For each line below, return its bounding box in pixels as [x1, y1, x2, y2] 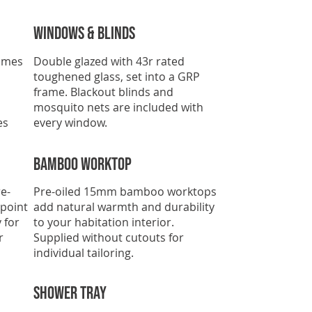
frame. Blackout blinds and [33, 84, 173, 100]
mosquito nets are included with [33, 99, 203, 115]
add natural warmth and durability [33, 199, 214, 215]
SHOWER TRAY [33, 283, 107, 305]
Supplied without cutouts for [33, 230, 184, 246]
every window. [33, 114, 107, 130]
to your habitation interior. [33, 214, 174, 231]
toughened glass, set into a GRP [33, 68, 200, 84]
